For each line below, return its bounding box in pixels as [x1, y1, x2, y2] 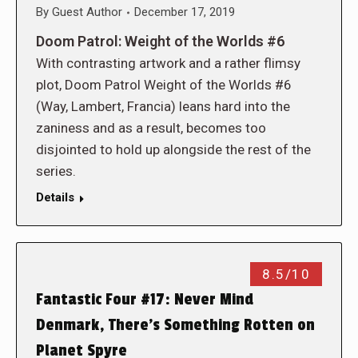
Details [36, 190, 74, 205]
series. [36, 163, 76, 179]
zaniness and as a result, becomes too [36, 120, 266, 136]
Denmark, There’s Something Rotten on [36, 316, 315, 335]
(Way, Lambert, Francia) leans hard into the [36, 98, 290, 114]
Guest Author [52, 5, 122, 19]
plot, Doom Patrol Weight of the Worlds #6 [36, 77, 292, 93]
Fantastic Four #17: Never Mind [36, 290, 253, 309]
